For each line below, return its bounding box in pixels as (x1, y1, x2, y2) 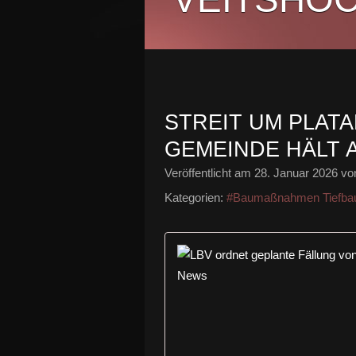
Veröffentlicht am (164, 166, 254, 180)
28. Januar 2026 (254, 166, 338, 180)
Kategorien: (164, 191, 223, 204)
